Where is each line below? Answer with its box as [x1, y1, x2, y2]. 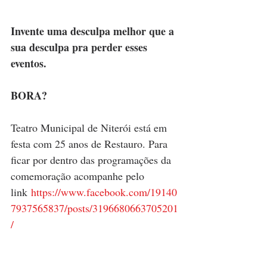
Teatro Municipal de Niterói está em [11, 120, 170, 135]
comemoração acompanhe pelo [11, 169, 147, 184]
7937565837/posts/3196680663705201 [11, 201, 178, 216]
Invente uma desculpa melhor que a [11, 23, 177, 39]
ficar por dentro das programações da [11, 153, 174, 167]
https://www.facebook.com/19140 [31, 185, 177, 200]
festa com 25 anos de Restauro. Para [11, 136, 170, 151]
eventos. [11, 55, 46, 72]
